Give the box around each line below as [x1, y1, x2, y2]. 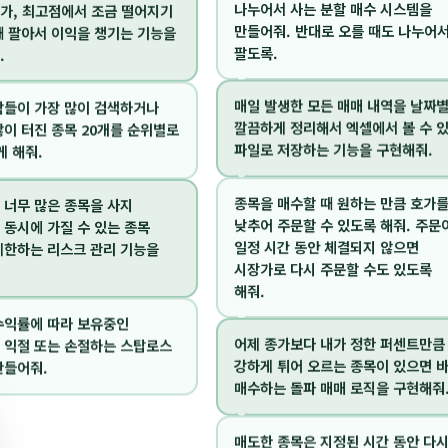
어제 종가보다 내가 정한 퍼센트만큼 [234, 337, 446, 359]
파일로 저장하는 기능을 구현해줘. [234, 142, 434, 164]
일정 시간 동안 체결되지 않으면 [234, 239, 420, 261]
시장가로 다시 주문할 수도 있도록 [234, 261, 433, 283]
